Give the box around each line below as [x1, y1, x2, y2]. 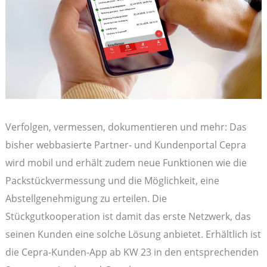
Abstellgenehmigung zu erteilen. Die [5, 191, 167, 206]
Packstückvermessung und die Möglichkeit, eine [5, 173, 219, 188]
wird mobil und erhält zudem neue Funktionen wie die [5, 156, 247, 170]
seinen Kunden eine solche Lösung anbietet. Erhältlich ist [5, 227, 261, 241]
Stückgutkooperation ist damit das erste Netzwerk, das [5, 209, 251, 223]
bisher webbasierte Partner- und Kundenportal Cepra [5, 138, 246, 152]
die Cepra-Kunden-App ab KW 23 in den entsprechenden [5, 245, 259, 259]
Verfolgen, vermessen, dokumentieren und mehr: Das [5, 120, 247, 134]
